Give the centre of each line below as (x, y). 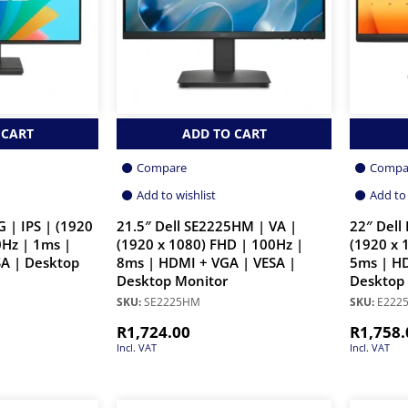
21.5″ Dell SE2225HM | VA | (207, 226)
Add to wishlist (176, 194)
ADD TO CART (224, 133)
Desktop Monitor (172, 280)
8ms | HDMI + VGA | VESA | (206, 262)
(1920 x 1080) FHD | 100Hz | (210, 244)
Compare (162, 167)
